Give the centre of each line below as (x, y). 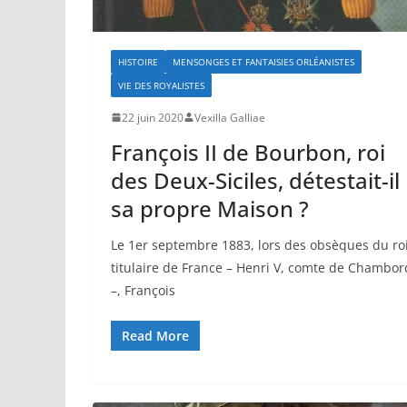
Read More (155, 335)
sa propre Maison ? (210, 208)
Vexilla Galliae (230, 117)
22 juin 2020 (153, 117)
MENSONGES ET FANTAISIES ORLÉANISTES (263, 61)
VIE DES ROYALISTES (161, 85)
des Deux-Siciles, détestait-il (255, 180)
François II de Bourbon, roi (248, 152)
